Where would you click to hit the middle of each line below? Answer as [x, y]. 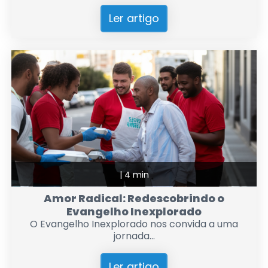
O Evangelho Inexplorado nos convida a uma [134, 224]
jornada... [134, 236]
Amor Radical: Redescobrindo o [134, 198]
